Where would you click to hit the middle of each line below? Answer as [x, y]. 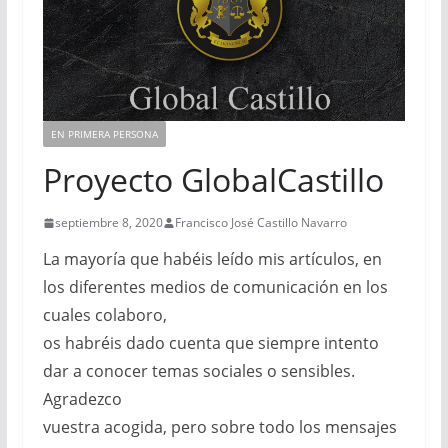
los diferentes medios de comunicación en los [215, 287]
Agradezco [82, 399]
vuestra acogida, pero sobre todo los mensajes [219, 427]
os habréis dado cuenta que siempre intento [210, 343]
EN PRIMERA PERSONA [104, 134]
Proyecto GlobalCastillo [213, 180]
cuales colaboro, [104, 315]
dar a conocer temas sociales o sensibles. [198, 371]
